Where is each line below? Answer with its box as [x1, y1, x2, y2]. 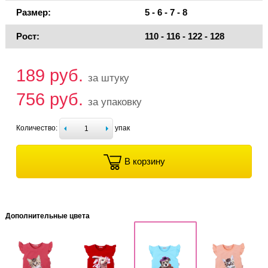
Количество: [16, 124, 57, 133]
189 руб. [16, 66, 88, 86]
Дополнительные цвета [5, 212, 90, 221]
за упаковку [88, 96, 142, 108]
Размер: [16, 7, 51, 18]
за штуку [88, 72, 129, 84]
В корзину [124, 156, 165, 167]
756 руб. [16, 90, 88, 109]
